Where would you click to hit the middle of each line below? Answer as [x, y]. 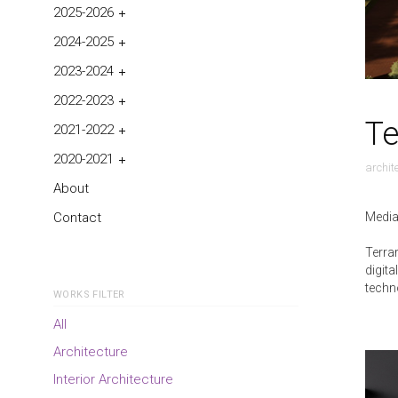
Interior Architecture [113, 380]
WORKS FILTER [89, 295]
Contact [77, 218]
